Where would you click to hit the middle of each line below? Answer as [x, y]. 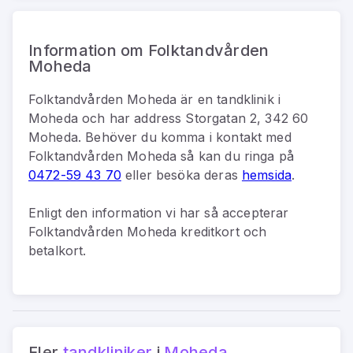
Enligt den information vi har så [125, 212]
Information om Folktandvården [149, 50]
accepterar [255, 212]
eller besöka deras [181, 175]
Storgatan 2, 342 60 [247, 118]
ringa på [269, 156]
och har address [132, 118]
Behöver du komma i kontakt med [186, 137]
